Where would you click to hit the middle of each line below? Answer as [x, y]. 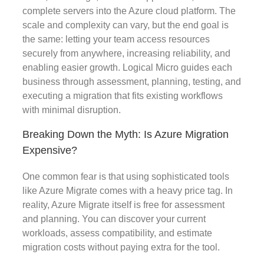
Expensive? [50, 150]
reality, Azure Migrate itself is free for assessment [123, 205]
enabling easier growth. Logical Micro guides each [127, 67]
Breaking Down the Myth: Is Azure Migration [126, 134]
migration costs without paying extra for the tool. [121, 247]
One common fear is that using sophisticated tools [126, 177]
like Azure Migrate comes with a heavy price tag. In [128, 191]
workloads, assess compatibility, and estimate [117, 233]
